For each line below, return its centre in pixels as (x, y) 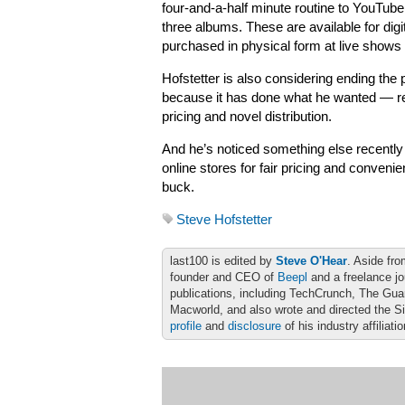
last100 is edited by (223, 261)
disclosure (254, 326)
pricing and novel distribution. (247, 117)
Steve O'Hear (311, 261)
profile (186, 326)
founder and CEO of (224, 277)
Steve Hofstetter (224, 220)
